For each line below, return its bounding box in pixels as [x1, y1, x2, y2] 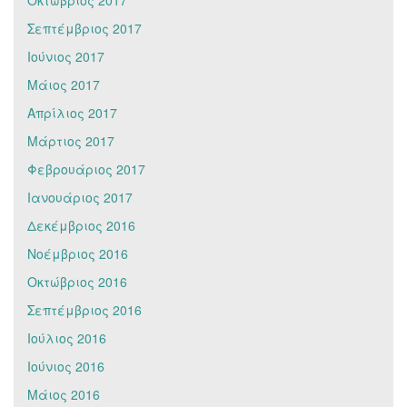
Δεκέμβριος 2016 [27, 215, 135, 234]
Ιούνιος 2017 [27, 46, 104, 65]
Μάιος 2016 [27, 384, 100, 403]
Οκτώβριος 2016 [27, 272, 127, 291]
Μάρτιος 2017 [27, 131, 114, 150]
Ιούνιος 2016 [27, 356, 104, 375]
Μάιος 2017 [27, 74, 100, 94]
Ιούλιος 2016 [27, 328, 106, 347]
